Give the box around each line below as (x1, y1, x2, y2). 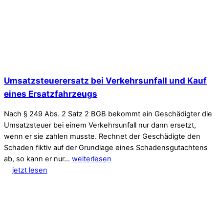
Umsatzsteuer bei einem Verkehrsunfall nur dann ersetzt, (4, 120, 196, 130)
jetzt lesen (12, 165, 47, 175)
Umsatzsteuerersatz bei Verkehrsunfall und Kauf (4, 75, 207, 86)
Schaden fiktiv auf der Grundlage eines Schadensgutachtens (4, 143, 208, 152)
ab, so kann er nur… (4, 154, 72, 163)
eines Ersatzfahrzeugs (4, 88, 97, 99)
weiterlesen (72, 154, 111, 163)
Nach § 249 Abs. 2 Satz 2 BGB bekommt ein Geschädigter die (4, 109, 212, 118)
